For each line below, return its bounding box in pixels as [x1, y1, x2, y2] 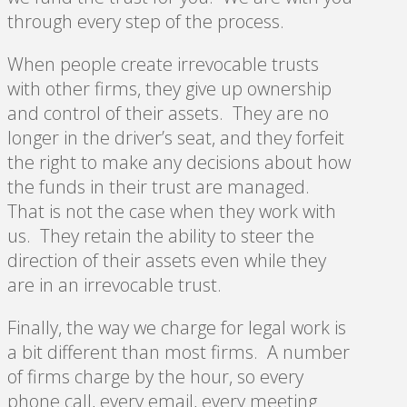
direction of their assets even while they [7, 247, 326, 273]
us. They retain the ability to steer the [7, 223, 314, 248]
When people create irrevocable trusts [7, 51, 319, 76]
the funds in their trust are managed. [7, 174, 314, 199]
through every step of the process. [7, 8, 289, 34]
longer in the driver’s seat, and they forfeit [7, 124, 344, 150]
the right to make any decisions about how [7, 149, 351, 174]
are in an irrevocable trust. [7, 272, 226, 297]
